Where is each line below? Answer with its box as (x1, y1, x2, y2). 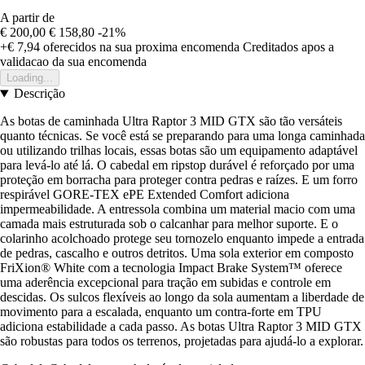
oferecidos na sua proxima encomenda (40, 40, 240, 55)
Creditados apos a (243, 40, 334, 55)
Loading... (7, 72, 53, 85)
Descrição (13, 86, 65, 101)
